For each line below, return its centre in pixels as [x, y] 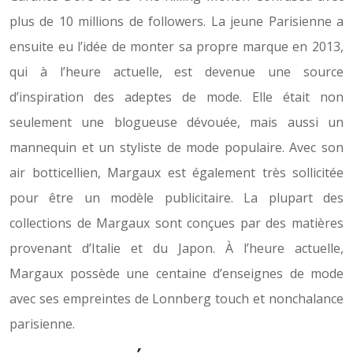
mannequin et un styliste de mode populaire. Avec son [176, 147]
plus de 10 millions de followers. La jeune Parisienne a [176, 21]
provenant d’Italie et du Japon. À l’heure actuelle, [176, 248]
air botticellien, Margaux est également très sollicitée [176, 173]
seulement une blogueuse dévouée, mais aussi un [176, 122]
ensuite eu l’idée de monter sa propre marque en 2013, [176, 46]
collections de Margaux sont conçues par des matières [176, 223]
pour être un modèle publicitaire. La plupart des [176, 198]
